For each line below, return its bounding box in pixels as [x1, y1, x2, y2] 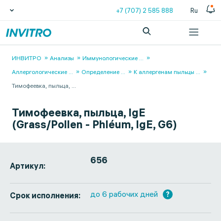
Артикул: [10, 161, 45, 171]
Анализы [50, 54, 74, 62]
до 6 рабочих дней [90, 189, 158, 199]
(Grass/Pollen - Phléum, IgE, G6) [12, 117, 177, 131]
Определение [81, 68, 119, 75]
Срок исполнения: [10, 190, 80, 200]
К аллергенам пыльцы [134, 68, 194, 75]
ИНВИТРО [12, 54, 41, 62]
